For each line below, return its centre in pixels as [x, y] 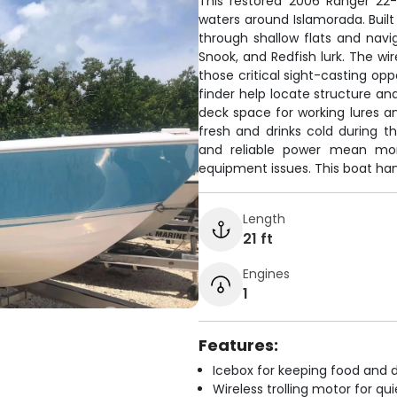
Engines [266, 273]
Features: [238, 345]
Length [264, 218]
